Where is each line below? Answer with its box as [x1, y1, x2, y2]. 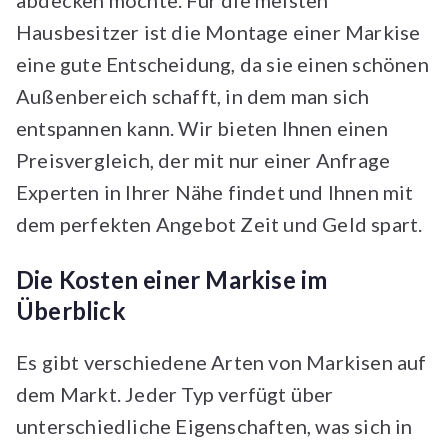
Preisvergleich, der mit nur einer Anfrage [16, 148, 391, 173]
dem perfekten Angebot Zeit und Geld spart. [16, 212, 431, 237]
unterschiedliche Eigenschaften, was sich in [16, 414, 413, 439]
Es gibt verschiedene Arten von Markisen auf [16, 350, 427, 375]
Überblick [16, 296, 131, 326]
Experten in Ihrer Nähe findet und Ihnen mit [16, 180, 414, 205]
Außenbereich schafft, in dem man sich [16, 84, 370, 109]
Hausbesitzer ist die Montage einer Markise [16, 20, 421, 45]
